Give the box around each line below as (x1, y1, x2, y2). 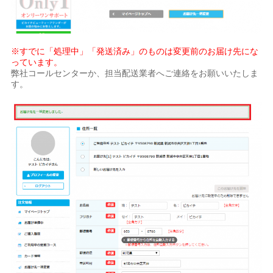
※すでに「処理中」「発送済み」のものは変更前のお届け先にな (11, 46, 259, 57)
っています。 (11, 57, 63, 68)
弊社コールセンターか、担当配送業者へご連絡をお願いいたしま (11, 68, 259, 79)
